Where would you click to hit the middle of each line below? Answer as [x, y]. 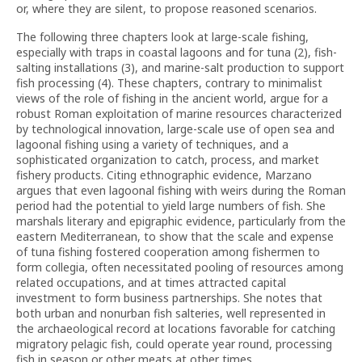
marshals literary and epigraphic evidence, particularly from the [181, 221]
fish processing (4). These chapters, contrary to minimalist [169, 83]
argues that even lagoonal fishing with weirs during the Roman [181, 190]
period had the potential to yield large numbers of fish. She [171, 206]
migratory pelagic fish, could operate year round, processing [174, 344]
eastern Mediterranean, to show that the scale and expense [175, 236]
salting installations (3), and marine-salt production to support [180, 67]
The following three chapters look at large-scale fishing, [162, 37]
